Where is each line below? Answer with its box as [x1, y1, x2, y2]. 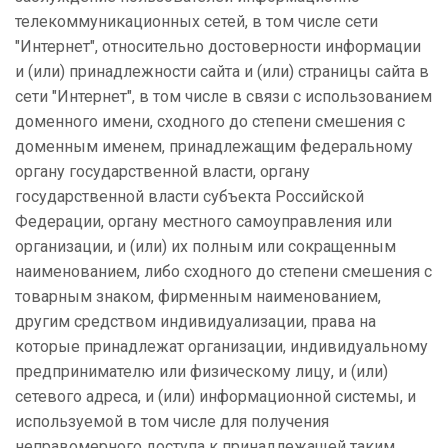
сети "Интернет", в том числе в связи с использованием [15, 87, 432, 107]
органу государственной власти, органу [15, 162, 310, 182]
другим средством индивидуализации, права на [15, 312, 376, 332]
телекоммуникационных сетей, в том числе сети [15, 12, 378, 32]
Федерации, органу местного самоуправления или [15, 212, 392, 232]
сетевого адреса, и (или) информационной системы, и [15, 387, 416, 407]
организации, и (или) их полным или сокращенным [15, 237, 396, 257]
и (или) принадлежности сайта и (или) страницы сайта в [15, 62, 429, 82]
